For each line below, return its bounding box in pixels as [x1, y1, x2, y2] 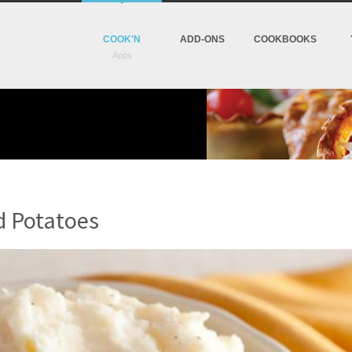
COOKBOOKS [254, 34, 317, 45]
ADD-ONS [179, 34, 225, 45]
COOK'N [103, 34, 141, 45]
